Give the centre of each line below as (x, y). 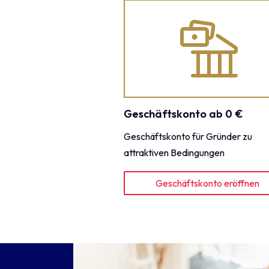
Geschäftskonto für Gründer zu (188, 136)
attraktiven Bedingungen (174, 152)
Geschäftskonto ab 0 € (183, 114)
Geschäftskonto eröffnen (208, 183)
